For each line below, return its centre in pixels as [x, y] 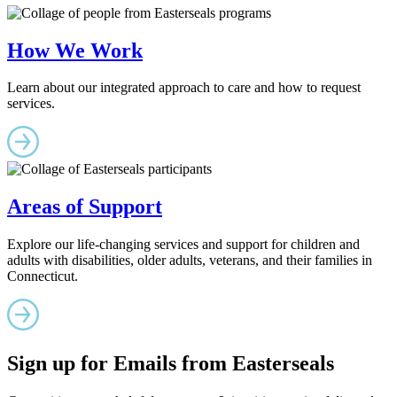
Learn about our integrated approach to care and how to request [184, 88]
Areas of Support [85, 207]
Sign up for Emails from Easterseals [171, 364]
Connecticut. [43, 276]
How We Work [75, 50]
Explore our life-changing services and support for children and [183, 245]
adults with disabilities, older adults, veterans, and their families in [190, 261]
